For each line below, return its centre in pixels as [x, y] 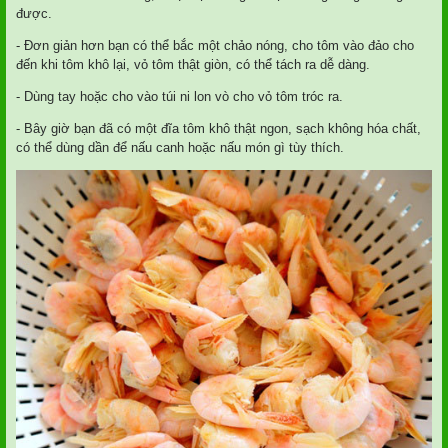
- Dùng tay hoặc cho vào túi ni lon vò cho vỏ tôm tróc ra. [179, 96]
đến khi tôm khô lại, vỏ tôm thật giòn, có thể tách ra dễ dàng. [193, 65]
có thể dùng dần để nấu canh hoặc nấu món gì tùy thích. [180, 147]
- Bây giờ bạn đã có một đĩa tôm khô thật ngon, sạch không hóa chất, [218, 128]
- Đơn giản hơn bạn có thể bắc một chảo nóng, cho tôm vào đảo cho [215, 46]
